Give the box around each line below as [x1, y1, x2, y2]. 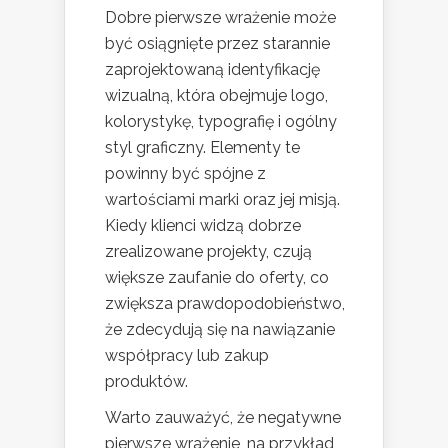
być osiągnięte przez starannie [105, 33, 330, 53]
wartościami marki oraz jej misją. [105, 189, 340, 209]
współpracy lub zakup [105, 345, 269, 365]
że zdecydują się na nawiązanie [105, 319, 335, 339]
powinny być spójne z [105, 163, 266, 183]
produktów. [105, 371, 188, 391]
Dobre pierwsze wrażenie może [105, 7, 336, 27]
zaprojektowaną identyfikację [105, 59, 320, 79]
